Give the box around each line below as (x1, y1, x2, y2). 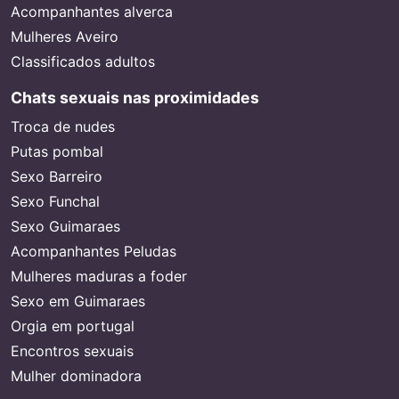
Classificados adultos (11, 53, 155, 70)
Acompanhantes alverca (11, 3, 173, 20)
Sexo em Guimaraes (11, 292, 145, 310)
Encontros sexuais (11, 342, 134, 360)
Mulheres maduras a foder (11, 267, 187, 285)
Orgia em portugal (11, 317, 134, 335)
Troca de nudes (11, 118, 115, 135)
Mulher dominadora (11, 367, 142, 385)
